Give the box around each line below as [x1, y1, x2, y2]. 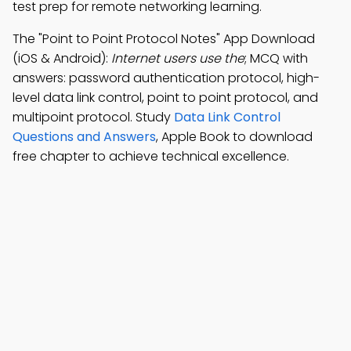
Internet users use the [111, 49, 244, 67]
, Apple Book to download [156, 128, 313, 146]
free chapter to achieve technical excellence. [13, 147, 289, 165]
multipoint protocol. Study [13, 108, 174, 126]
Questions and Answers [13, 128, 156, 146]
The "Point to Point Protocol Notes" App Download [13, 30, 315, 48]
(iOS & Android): [13, 49, 111, 67]
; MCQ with [244, 49, 308, 67]
